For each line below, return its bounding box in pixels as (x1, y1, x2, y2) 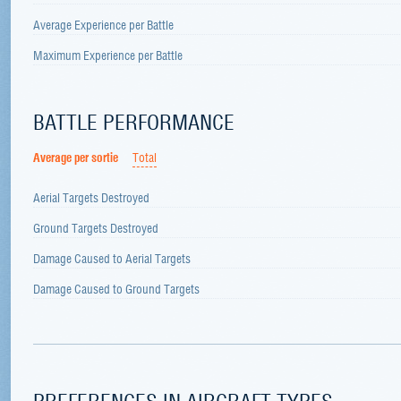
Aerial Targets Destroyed (33, 187, 149, 206)
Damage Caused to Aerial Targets (33, 248, 191, 267)
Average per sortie (33, 147, 118, 166)
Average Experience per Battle (33, 15, 174, 33)
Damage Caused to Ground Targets (33, 278, 200, 297)
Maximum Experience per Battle (33, 46, 183, 64)
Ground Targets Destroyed (33, 218, 158, 236)
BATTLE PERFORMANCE (33, 106, 235, 136)
